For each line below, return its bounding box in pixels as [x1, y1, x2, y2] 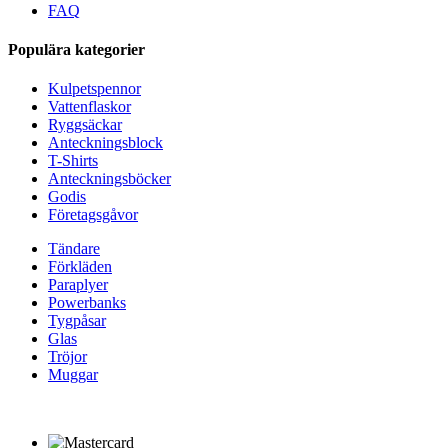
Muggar [48, 366, 98, 384]
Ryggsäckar [48, 116, 122, 134]
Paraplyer [48, 276, 108, 294]
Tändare [48, 240, 100, 258]
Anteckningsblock [48, 134, 163, 152]
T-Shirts [48, 152, 98, 170]
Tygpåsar [48, 312, 106, 330]
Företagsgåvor [48, 206, 138, 224]
